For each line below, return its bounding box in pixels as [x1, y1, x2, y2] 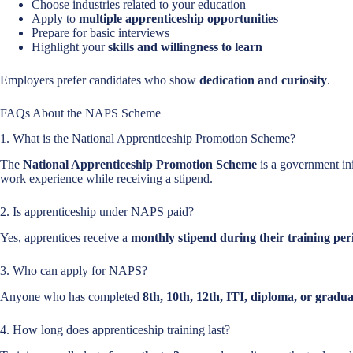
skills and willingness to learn [108, 39, 262, 54]
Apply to [32, 11, 79, 25]
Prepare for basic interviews [32, 25, 169, 39]
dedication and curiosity [199, 72, 327, 87]
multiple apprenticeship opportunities [79, 11, 278, 25]
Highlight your [32, 39, 108, 54]
